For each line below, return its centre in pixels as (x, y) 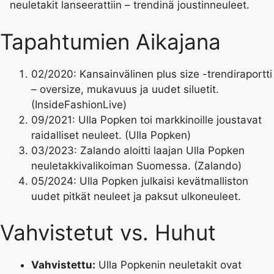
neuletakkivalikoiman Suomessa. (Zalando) (136, 165)
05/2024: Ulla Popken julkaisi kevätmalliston (140, 181)
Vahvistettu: (63, 265)
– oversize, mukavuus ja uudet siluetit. (125, 89)
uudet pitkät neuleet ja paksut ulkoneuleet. (136, 196)
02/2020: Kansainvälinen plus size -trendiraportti (152, 74)
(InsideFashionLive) (79, 104)
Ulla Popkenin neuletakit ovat (168, 265)
